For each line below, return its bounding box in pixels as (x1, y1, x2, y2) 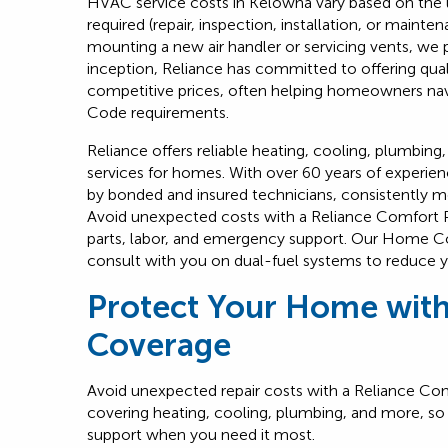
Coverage (87, 326, 231, 364)
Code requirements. (87, 103, 229, 122)
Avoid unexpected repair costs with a (87, 381, 354, 400)
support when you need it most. (87, 425, 315, 444)
